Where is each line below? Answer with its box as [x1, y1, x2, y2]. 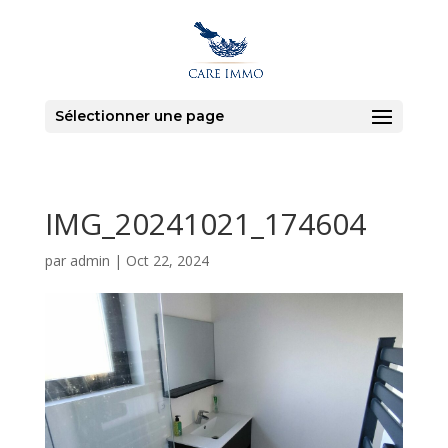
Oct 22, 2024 [125, 251, 209, 270]
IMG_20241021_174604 [44, 203, 366, 244]
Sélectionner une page [54, 107, 224, 125]
